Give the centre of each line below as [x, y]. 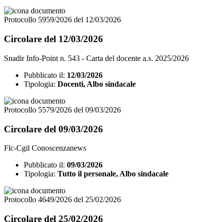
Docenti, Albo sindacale [97, 84]
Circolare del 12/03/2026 [54, 39]
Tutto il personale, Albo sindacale [113, 174]
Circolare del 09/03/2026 [54, 129]
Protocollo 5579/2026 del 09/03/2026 [62, 110]
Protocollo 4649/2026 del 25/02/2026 [62, 200]
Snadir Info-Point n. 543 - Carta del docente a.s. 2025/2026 [96, 58]
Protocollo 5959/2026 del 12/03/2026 [62, 20]
